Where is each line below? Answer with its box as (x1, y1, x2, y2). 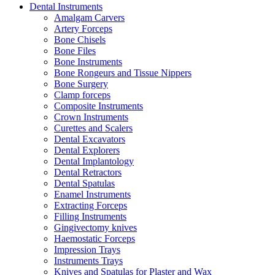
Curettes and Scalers (54, 123, 133, 133)
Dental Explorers (54, 145, 120, 155)
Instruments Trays (54, 255, 123, 266)
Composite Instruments (54, 101, 143, 111)
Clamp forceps (54, 90, 110, 100)
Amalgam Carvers (54, 12, 125, 23)
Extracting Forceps (54, 200, 127, 211)
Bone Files (54, 45, 96, 56)
